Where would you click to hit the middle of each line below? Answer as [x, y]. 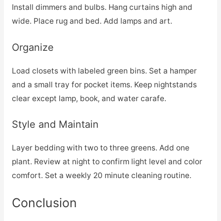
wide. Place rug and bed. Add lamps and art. [92, 21]
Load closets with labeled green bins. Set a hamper [104, 71]
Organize [33, 47]
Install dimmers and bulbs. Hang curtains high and [102, 7]
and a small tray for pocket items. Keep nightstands [104, 84]
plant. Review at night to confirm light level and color [107, 162]
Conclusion [44, 203]
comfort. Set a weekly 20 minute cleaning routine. [101, 176]
